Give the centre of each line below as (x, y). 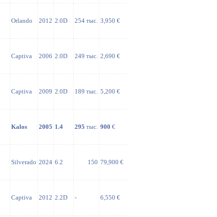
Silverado (24, 162)
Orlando (22, 21)
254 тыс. (86, 21)
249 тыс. (86, 56)
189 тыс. (86, 91)
